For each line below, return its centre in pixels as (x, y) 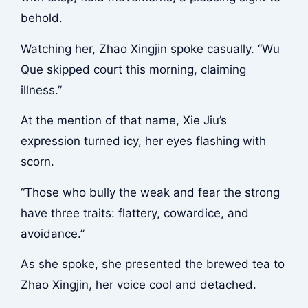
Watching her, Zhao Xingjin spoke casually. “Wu (150, 48)
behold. (41, 18)
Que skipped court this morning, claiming (133, 69)
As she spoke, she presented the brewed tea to (152, 264)
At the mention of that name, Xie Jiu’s (123, 121)
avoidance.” (52, 233)
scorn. (37, 162)
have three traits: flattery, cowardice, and (134, 213)
